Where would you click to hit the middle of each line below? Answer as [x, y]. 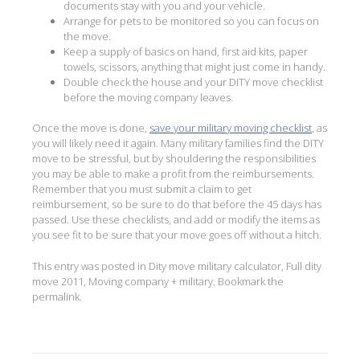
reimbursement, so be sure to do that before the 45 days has [177, 205]
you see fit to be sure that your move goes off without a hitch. [177, 235]
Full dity [304, 266]
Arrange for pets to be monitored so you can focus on [191, 20]
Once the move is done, [91, 128]
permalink [56, 296]
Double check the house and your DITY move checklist [193, 82]
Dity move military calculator [215, 266]
